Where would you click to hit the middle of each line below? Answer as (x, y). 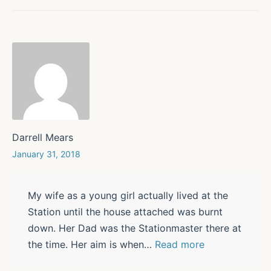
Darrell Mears (43, 137)
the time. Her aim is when (86, 244)
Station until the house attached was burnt (125, 211)
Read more (179, 244)
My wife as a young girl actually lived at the (128, 195)
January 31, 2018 (46, 154)
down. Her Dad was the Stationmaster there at (134, 228)
